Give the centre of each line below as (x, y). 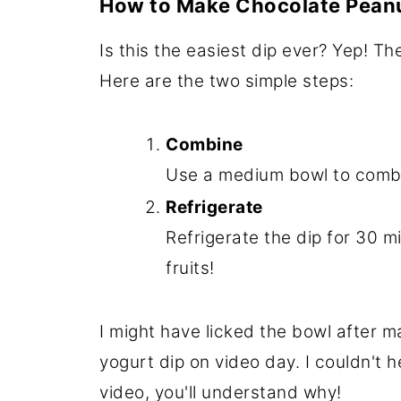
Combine (205, 144)
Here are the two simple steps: (226, 81)
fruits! (190, 268)
